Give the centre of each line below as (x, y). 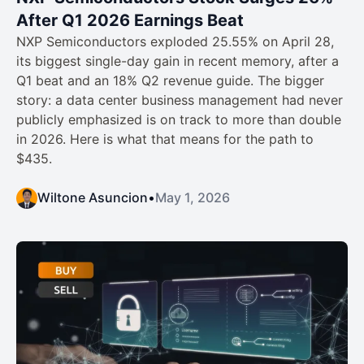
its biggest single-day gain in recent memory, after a (178, 61)
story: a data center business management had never (180, 100)
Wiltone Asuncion (93, 198)
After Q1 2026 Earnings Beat (130, 21)
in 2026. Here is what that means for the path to (165, 139)
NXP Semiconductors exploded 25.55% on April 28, (175, 42)
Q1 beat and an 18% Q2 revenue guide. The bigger (170, 81)
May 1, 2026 (193, 198)
